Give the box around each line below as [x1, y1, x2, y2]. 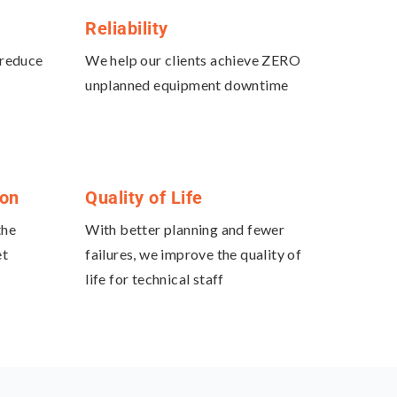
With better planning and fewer [85, 221, 285, 238]
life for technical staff [85, 270, 224, 288]
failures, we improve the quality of [85, 245, 302, 263]
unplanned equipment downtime [85, 76, 289, 94]
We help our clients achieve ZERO [85, 51, 300, 69]
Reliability [85, 18, 168, 40]
